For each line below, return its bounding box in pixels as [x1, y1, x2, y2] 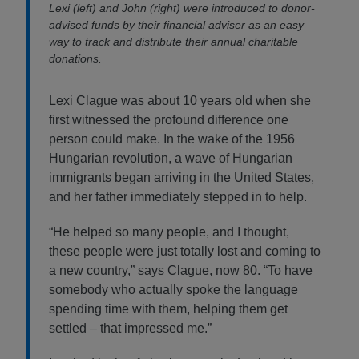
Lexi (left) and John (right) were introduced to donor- [49, 2, 315, 15]
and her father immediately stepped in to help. [49, 190, 307, 204]
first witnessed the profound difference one [49, 113, 288, 127]
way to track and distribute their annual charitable [49, 35, 298, 49]
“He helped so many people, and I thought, [49, 225, 289, 240]
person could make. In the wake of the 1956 [49, 132, 295, 147]
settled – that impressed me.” [49, 321, 212, 336]
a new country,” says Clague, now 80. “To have [49, 264, 313, 278]
